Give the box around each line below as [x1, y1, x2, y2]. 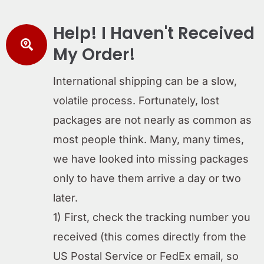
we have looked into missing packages [53, 152, 249, 165]
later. [53, 191, 78, 204]
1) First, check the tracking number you [53, 210, 250, 223]
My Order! [53, 42, 136, 66]
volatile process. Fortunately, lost [53, 94, 219, 107]
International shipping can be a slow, [53, 74, 237, 87]
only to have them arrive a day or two [53, 171, 241, 184]
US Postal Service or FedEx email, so [53, 249, 239, 262]
